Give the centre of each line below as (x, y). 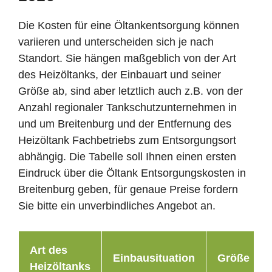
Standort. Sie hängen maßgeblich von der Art (127, 58)
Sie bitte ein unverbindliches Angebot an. (117, 206)
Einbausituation (154, 258)
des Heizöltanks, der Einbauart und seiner (120, 74)
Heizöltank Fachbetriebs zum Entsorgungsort (127, 140)
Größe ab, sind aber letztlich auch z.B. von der (131, 91)
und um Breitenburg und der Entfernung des (125, 124)
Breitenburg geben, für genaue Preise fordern (128, 189)
